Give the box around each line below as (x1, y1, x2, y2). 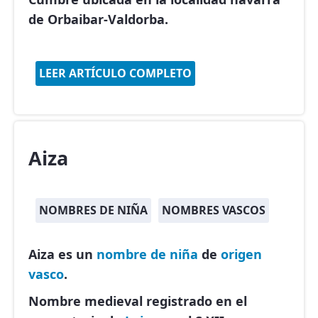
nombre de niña (97, 246, 198, 263)
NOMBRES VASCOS (162, 202, 265, 218)
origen (221, 246, 262, 263)
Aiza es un (28, 246, 97, 263)
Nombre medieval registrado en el (28, 292, 247, 309)
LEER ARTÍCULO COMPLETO (39, 65, 192, 81)
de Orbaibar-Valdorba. (28, 11, 168, 28)
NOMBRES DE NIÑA (39, 202, 148, 218)
